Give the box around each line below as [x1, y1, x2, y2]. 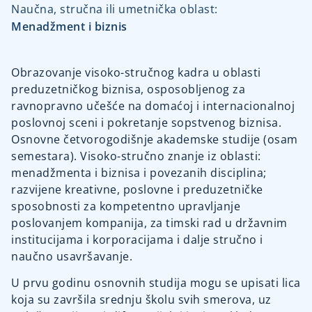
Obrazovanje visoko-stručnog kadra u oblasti [11, 64, 261, 80]
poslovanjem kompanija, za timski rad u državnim [11, 214, 288, 231]
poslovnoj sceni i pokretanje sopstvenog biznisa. [11, 114, 281, 130]
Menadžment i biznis [11, 18, 127, 34]
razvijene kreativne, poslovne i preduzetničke [11, 181, 263, 197]
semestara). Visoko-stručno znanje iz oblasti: [11, 148, 261, 164]
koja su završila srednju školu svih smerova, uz [11, 292, 272, 308]
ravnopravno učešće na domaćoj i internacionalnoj [11, 97, 295, 114]
